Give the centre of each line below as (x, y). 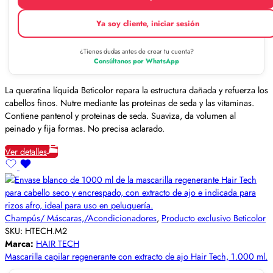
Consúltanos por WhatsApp (136, 61)
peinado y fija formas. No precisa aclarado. (85, 129)
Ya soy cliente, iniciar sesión (147, 23)
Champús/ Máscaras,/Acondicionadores (81, 218)
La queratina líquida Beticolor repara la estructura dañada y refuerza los (136, 90)
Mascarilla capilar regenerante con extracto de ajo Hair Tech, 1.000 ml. (136, 256)
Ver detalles (26, 151)
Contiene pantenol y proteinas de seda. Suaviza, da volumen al (120, 116)
